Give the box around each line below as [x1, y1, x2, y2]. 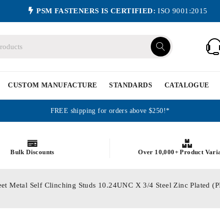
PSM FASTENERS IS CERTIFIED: [36, 7, 156, 15]
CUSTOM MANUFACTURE [8, 82, 97, 89]
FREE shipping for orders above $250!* [50, 107, 170, 114]
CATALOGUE [165, 82, 209, 89]
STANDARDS [109, 82, 153, 89]
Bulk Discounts [10, 148, 55, 156]
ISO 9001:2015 [156, 7, 208, 15]
